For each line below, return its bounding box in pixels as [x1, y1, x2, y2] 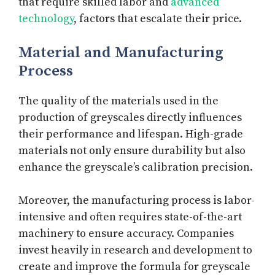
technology [18, 11, 74, 26]
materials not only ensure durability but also [18, 143, 246, 158]
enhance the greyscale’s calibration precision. [18, 160, 253, 174]
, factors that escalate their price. [74, 11, 242, 26]
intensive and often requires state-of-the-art [18, 209, 242, 224]
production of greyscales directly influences [18, 110, 242, 125]
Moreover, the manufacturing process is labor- [18, 193, 255, 207]
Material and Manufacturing [18, 42, 223, 62]
